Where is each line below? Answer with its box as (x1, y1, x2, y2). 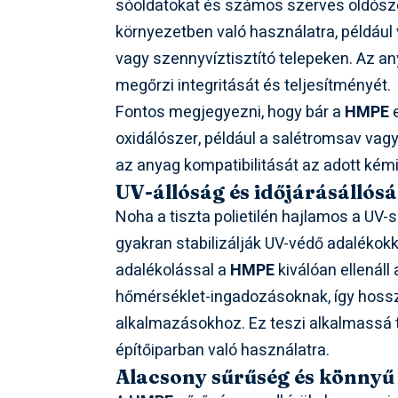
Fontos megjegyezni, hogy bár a (115, 100, 346, 125)
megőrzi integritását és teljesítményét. (115, 74, 392, 99)
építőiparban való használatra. (115, 338, 330, 363)
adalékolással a (115, 259, 231, 283)
